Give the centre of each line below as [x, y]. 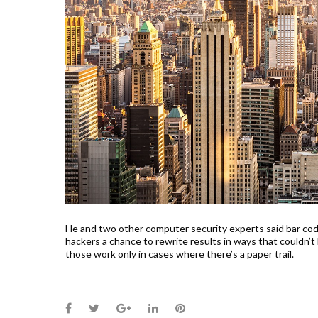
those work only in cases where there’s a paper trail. [180, 253]
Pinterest [207, 307]
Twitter [117, 307]
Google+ [152, 307]
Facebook [96, 307]
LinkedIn [179, 307]
